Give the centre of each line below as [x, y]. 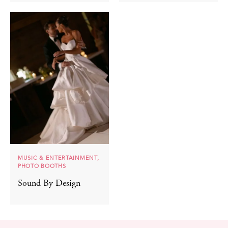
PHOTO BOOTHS [42, 166]
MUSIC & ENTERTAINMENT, [59, 158]
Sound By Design [49, 184]
